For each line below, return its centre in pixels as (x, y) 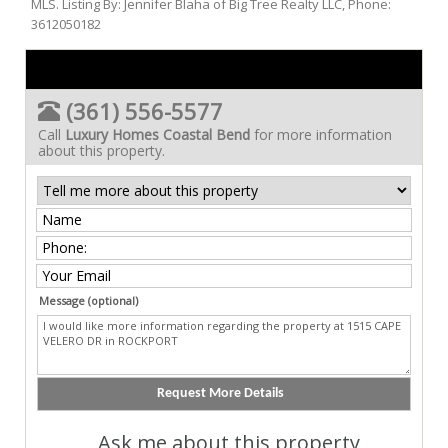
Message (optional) (88, 300)
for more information (321, 134)
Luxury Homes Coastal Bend (157, 134)
